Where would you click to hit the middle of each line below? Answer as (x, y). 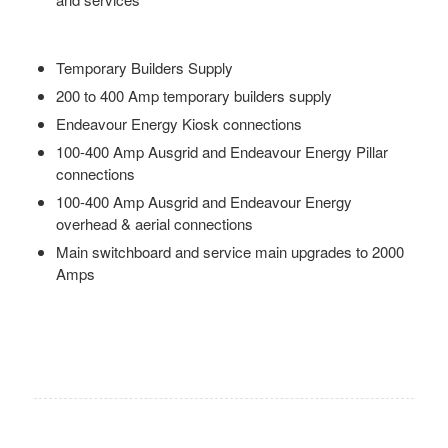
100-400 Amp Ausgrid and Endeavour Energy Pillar (221, 151)
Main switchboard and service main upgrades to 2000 (229, 251)
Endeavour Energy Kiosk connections (178, 123)
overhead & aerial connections (154, 223)
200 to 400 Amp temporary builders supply (193, 95)
